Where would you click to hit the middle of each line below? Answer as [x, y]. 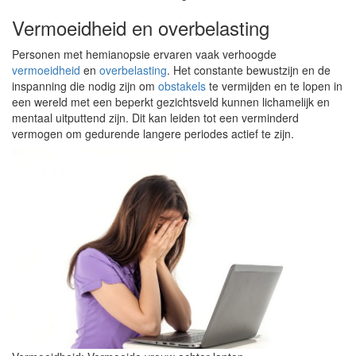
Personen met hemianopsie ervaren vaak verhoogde [144, 54]
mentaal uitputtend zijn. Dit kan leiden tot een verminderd [155, 118]
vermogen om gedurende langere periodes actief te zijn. [153, 133]
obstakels [182, 86]
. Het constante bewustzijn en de [249, 70]
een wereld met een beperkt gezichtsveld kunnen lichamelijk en [171, 102]
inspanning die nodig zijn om [85, 86]
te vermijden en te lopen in [274, 86]
